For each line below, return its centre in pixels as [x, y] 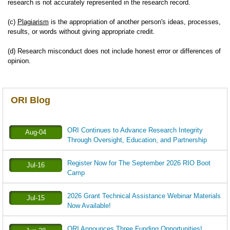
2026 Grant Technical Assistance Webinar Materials [144, 196]
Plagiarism [33, 22]
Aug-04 [35, 132]
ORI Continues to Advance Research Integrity [135, 130]
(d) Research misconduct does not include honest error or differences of [114, 51]
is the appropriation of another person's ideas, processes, [135, 22]
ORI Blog [30, 100]
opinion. [19, 61]
